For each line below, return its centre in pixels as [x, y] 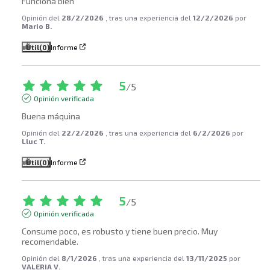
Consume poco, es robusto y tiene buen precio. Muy [120, 231]
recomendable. [50, 241]
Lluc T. [34, 141]
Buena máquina [51, 116]
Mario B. [37, 26]
